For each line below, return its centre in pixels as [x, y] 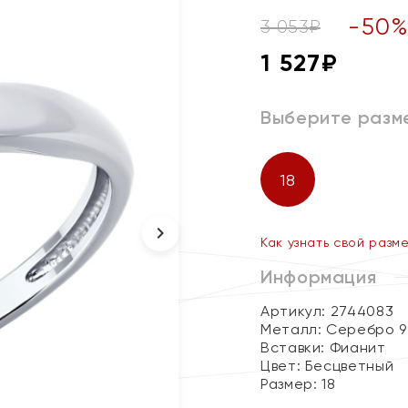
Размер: [291, 384]
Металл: [294, 329]
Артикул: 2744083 [327, 311]
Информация [319, 277]
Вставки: [295, 347]
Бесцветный [349, 366]
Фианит [357, 347]
